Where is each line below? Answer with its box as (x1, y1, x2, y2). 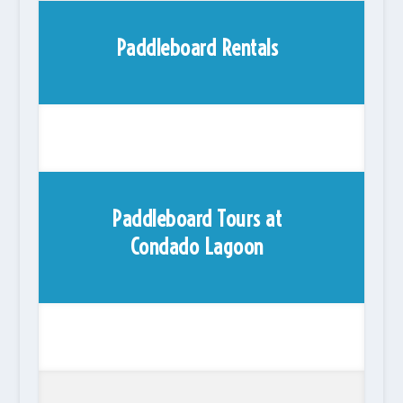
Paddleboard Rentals (115, 34, 279, 61)
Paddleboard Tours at (112, 205, 282, 232)
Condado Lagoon (130, 233, 264, 260)
